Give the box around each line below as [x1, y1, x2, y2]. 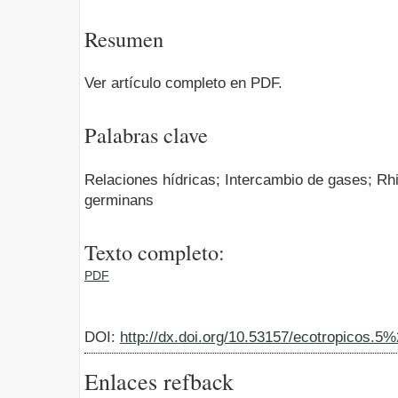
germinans [84, 191, 154, 209]
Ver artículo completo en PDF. [84, 74, 283, 92]
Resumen [84, 23, 163, 53]
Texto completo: [84, 237, 225, 267]
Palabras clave [84, 120, 208, 150]
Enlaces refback [84, 365, 234, 396]
